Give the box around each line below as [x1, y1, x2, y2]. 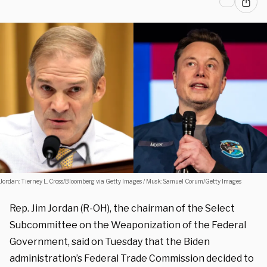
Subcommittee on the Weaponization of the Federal [10, 219, 246, 231]
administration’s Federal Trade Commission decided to [10, 252, 254, 264]
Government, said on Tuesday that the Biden [10, 235, 210, 247]
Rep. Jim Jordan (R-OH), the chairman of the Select [10, 202, 235, 214]
